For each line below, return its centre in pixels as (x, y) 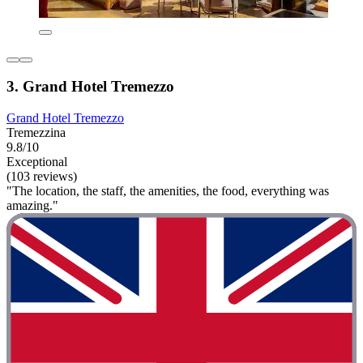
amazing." (32, 206)
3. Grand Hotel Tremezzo (90, 87)
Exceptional (37, 162)
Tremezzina (36, 133)
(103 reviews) (42, 177)
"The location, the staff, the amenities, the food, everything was (168, 191)
